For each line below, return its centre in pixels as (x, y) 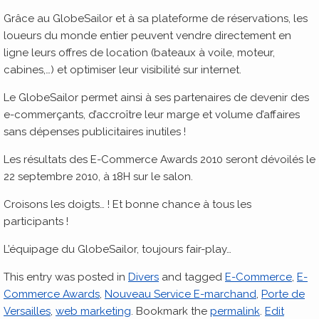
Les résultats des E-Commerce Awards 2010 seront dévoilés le (159, 159)
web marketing (93, 311)
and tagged (192, 277)
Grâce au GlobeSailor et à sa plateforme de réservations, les (156, 19)
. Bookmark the (171, 311)
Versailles (27, 311)
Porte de (283, 294)
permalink (235, 311)
